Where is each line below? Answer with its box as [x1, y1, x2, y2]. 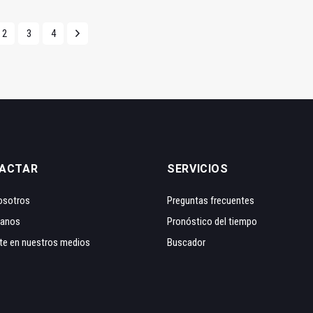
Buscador [167, 236, 205, 249]
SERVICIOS [167, 162, 228, 176]
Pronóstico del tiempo [167, 215, 257, 228]
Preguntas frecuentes [167, 194, 254, 208]
